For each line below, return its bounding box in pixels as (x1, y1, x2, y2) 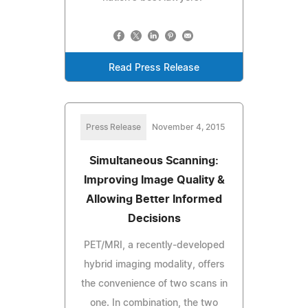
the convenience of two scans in (80, 278, 228, 289)
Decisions (127, 212, 181, 224)
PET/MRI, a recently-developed (83, 240, 225, 250)
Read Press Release (109, 63, 199, 73)
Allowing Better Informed (86, 193, 222, 205)
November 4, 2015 (152, 122, 225, 131)
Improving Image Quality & (83, 174, 225, 186)
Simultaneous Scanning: (89, 155, 219, 166)
